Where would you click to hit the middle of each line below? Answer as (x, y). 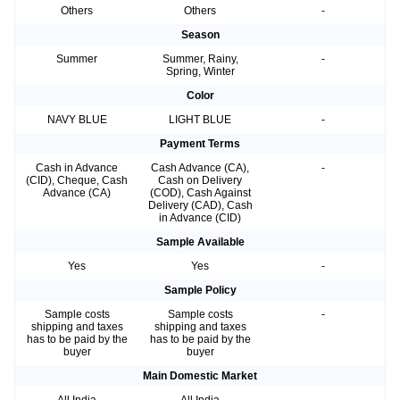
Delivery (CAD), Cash (200, 206)
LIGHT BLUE (200, 120)
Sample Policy (200, 291)
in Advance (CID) (200, 218)
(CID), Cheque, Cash (77, 181)
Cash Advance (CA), (200, 168)
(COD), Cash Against (200, 193)
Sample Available (200, 242)
